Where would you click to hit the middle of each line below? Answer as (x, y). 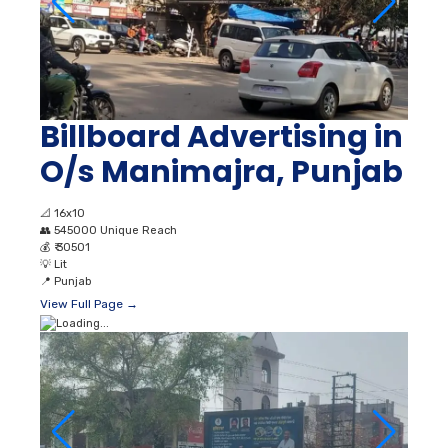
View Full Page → (89, 304)
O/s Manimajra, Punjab (221, 172)
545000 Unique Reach (115, 231)
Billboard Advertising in (221, 137)
